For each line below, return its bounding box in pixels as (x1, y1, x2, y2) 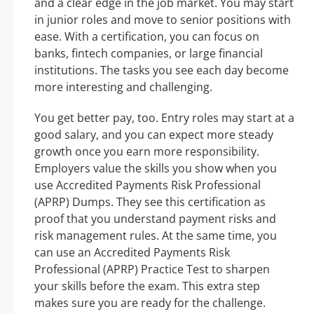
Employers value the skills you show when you (34, 161, 277, 177)
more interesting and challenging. (34, 79, 212, 95)
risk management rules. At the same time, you (34, 228, 277, 244)
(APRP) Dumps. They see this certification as (34, 194, 266, 210)
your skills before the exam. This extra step (34, 278, 260, 294)
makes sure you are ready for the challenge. (34, 295, 266, 311)
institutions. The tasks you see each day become (34, 62, 289, 78)
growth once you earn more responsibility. (34, 144, 259, 160)
